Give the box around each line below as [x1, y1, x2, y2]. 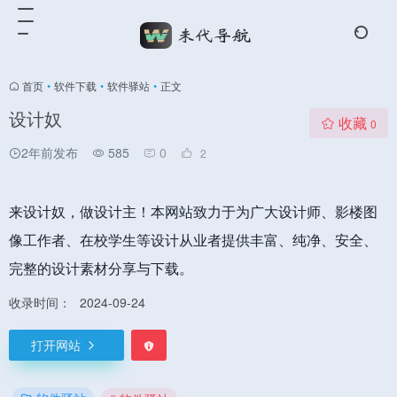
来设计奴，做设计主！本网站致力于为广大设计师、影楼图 [9, 201, 378, 222]
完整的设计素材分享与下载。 [9, 258, 193, 278]
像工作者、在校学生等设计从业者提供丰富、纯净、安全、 [9, 230, 378, 250]
